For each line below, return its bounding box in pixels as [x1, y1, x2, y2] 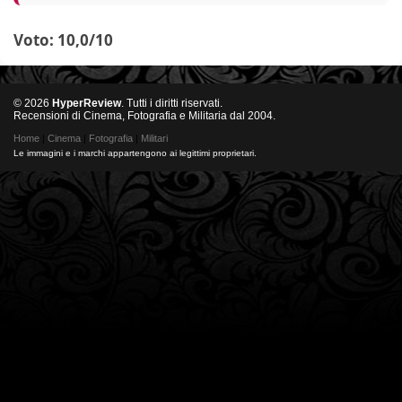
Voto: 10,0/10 [13, 30, 113, 50]
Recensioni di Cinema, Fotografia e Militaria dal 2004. [13, 109, 275, 122]
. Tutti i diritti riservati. [121, 97, 223, 109]
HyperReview [52, 97, 121, 109]
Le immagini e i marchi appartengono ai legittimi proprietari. [13, 148, 257, 158]
